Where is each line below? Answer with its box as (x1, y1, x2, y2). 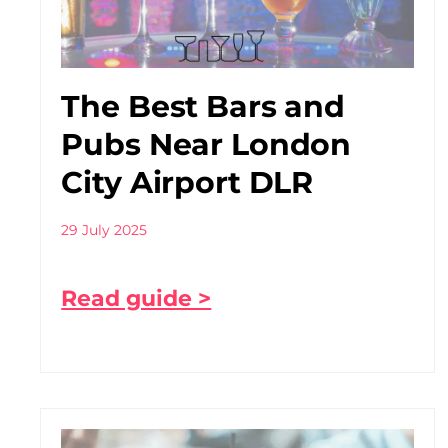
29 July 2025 (61, 221, 148, 240)
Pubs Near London (61, 126, 352, 164)
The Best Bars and (61, 88, 346, 126)
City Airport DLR (61, 164, 314, 202)
